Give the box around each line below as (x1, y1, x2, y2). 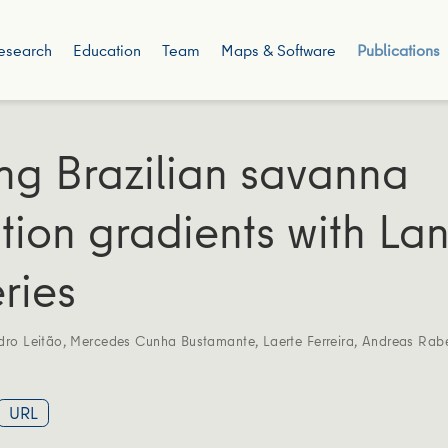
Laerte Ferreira (262, 330, 355, 351)
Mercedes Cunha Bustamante (70, 330, 255, 351)
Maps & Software (220, 39, 336, 61)
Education (72, 39, 141, 61)
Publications (356, 39, 440, 61)
